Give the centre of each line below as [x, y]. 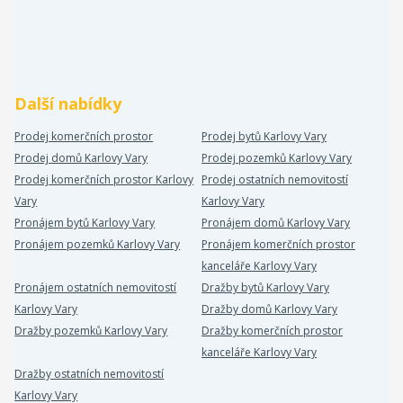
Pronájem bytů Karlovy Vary [85, 223]
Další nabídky [68, 103]
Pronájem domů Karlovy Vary [275, 223]
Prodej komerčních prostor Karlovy [104, 179]
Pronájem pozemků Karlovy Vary [98, 244]
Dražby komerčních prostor [272, 331]
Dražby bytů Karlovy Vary [265, 287]
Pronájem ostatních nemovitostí [96, 287]
